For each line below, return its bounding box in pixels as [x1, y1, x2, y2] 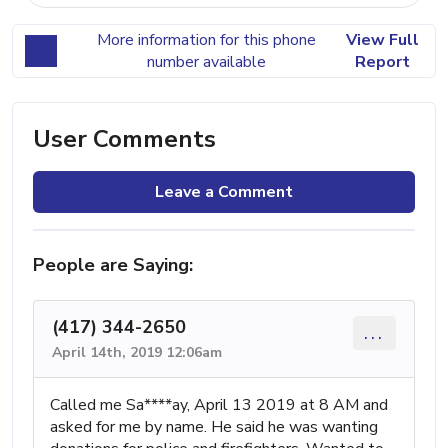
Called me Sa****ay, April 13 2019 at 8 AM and [50, 393, 388, 416]
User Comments [33, 122, 216, 155]
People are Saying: [33, 252, 193, 277]
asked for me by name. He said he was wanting [50, 415, 378, 438]
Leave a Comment [155, 180, 293, 203]
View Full [345, 28, 419, 51]
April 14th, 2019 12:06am [52, 342, 222, 362]
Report [354, 50, 410, 73]
